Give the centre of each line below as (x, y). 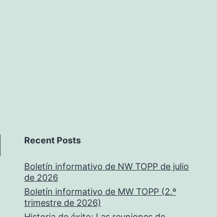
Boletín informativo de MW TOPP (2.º (100, 192)
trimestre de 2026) (63, 203)
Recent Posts (53, 140)
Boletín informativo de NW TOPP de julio (107, 166)
